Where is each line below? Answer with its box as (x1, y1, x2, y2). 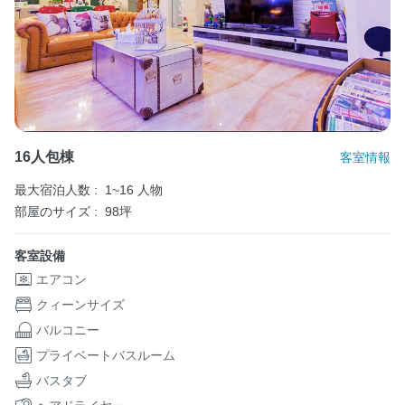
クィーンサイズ (36, 297, 125, 312)
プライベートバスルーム (36, 348, 175, 363)
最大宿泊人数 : (14, 183, 98, 197)
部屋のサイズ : (14, 204, 98, 219)
